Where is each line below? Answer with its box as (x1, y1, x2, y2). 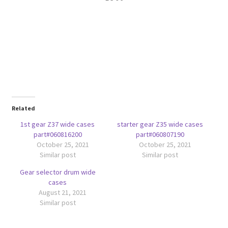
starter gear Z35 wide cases (117, 119, 204, 129)
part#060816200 (33, 129, 82, 139)
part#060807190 (136, 129, 185, 139)
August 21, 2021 (39, 187, 87, 197)
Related (11, 104, 35, 112)
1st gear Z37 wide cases (20, 119, 95, 129)
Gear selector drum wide (19, 167, 96, 177)
